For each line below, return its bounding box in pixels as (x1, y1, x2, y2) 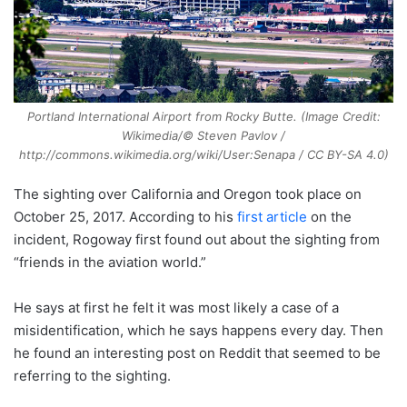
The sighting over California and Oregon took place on (14, 185, 362, 203)
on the (307, 208, 352, 226)
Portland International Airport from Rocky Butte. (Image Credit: (26, 109, 381, 124)
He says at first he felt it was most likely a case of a (14, 299, 339, 317)
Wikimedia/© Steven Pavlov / (122, 128, 285, 144)
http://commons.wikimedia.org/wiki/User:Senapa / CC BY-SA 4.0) (18, 147, 389, 163)
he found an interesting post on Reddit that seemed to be (14, 344, 381, 362)
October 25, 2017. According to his (14, 208, 237, 226)
